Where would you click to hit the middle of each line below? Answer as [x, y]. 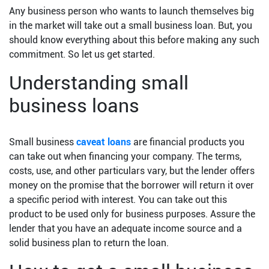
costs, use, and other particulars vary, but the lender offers [132, 171]
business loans [74, 106]
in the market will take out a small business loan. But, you [131, 26]
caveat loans [104, 142]
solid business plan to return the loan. [89, 243]
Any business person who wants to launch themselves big [131, 11]
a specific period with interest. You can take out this [118, 200]
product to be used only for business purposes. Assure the [132, 214]
